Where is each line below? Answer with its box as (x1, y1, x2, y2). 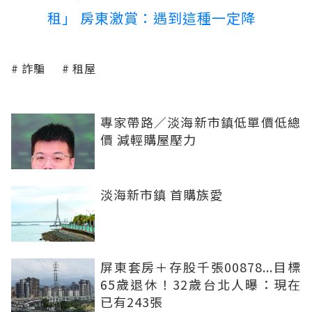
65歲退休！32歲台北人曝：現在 (100, 275, 301, 294)
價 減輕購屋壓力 (100, 130, 196, 149)
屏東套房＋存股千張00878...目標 (100, 258, 301, 276)
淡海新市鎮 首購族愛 (100, 185, 223, 204)
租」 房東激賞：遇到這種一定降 (47, 8, 256, 29)
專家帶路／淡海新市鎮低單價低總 (100, 113, 301, 132)
